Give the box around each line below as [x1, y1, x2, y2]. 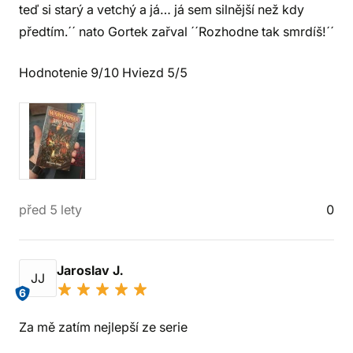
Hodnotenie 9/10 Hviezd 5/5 [19, 65, 188, 80]
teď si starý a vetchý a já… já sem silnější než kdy [19, 2, 304, 17]
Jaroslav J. [57, 262, 126, 278]
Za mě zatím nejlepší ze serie [19, 319, 188, 335]
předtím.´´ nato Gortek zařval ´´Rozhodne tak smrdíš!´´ [19, 24, 334, 39]
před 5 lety [19, 202, 82, 217]
